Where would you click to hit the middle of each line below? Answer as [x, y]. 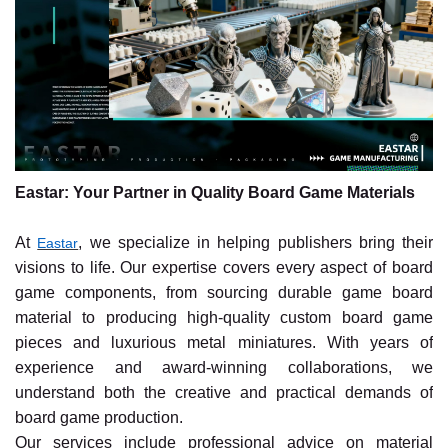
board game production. [99, 418]
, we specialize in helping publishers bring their [255, 243]
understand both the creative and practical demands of [224, 393]
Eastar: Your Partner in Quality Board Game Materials [215, 193]
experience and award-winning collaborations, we [224, 368]
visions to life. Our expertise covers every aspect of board [224, 268]
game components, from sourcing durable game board [224, 293]
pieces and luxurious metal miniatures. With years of [224, 343]
